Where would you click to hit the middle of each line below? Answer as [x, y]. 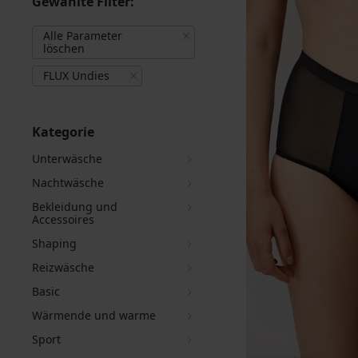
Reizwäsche [63, 267]
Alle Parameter [83, 36]
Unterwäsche [67, 159]
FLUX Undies [76, 76]
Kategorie [63, 132]
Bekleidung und [75, 207]
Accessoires [63, 219]
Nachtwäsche [68, 183]
